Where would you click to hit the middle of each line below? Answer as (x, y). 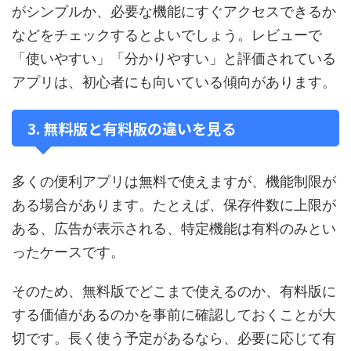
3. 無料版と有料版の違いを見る (132, 128)
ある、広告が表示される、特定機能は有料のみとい (174, 228)
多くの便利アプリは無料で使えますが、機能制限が (174, 181)
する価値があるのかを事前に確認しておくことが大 (174, 315)
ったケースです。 (68, 252)
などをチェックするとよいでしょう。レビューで (167, 35)
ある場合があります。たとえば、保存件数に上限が (174, 205)
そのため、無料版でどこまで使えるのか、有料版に (174, 291)
